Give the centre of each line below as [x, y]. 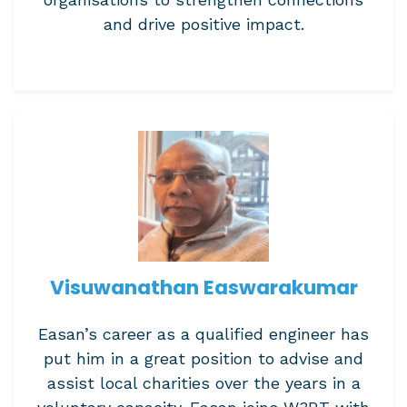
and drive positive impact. [203, 24]
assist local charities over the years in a [203, 383]
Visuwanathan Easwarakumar [203, 288]
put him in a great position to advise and [203, 358]
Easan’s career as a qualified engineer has [203, 334]
